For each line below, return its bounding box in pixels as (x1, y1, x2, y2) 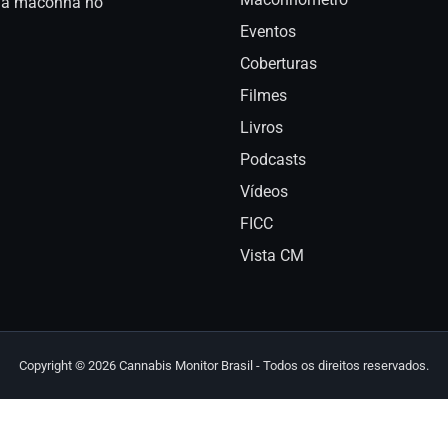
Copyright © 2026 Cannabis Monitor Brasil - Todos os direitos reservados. (19, 358, 429, 373)
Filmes (240, 86, 287, 105)
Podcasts (240, 150, 306, 169)
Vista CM (240, 246, 304, 265)
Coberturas (240, 54, 317, 73)
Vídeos (240, 182, 288, 201)
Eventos (240, 22, 296, 41)
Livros (240, 118, 283, 137)
